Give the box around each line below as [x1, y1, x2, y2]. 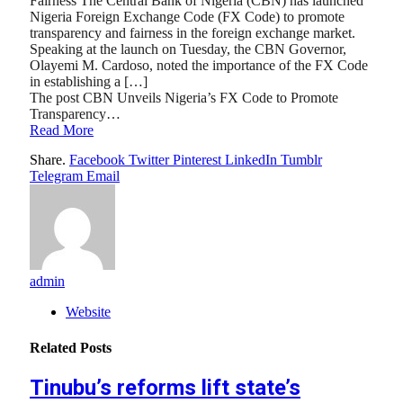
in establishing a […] [30, 73, 148, 89]
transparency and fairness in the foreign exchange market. [30, 24, 355, 40]
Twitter [129, 152, 169, 168]
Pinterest [173, 152, 221, 168]
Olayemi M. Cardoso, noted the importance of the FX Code [30, 57, 368, 73]
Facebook [69, 152, 125, 168]
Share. [30, 152, 66, 168]
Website [66, 304, 111, 320]
